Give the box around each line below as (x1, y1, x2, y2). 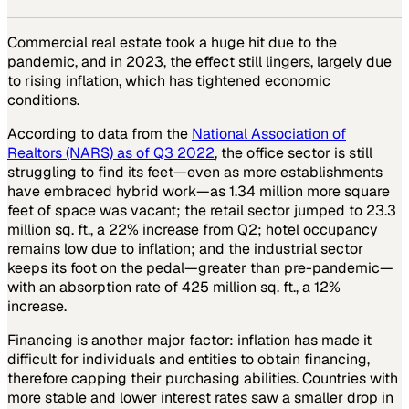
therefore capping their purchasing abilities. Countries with (7, 368, 398, 388)
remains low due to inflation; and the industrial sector (7, 238, 363, 258)
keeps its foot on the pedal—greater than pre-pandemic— (7, 257, 393, 278)
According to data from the (7, 123, 192, 143)
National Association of (192, 123, 346, 143)
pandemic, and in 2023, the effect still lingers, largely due (7, 51, 392, 71)
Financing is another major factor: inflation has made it (7, 330, 372, 350)
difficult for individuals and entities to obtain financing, (7, 349, 370, 369)
